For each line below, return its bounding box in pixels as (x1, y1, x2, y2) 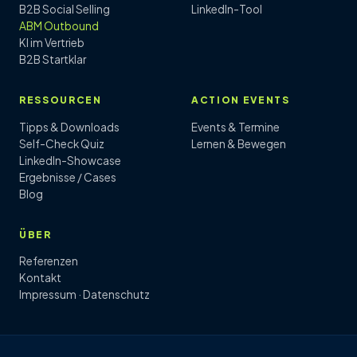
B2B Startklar (19, 53, 86, 67)
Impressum (19, 288, 76, 302)
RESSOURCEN (19, 94, 102, 107)
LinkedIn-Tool (191, 2, 262, 17)
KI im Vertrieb (19, 36, 84, 50)
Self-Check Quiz (19, 136, 104, 151)
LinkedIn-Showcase (19, 153, 121, 167)
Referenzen (19, 254, 78, 269)
